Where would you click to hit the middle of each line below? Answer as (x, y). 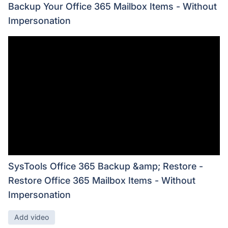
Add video (32, 217)
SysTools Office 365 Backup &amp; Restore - (106, 166)
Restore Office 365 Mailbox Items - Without (102, 181)
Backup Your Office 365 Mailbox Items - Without (112, 7)
